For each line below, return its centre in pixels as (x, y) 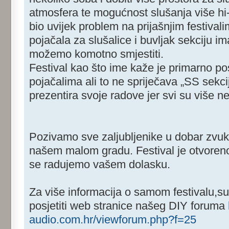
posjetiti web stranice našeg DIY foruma (129, 206)
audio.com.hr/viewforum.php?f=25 (113, 220)
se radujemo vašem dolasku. (100, 165)
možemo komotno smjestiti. (96, 54)
